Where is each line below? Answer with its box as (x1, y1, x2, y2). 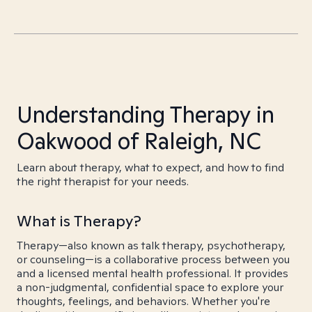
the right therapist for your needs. (17, 174, 189, 189)
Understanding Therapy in (17, 100, 274, 129)
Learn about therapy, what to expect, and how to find (17, 160, 284, 175)
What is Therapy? (17, 211, 141, 231)
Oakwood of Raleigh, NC (17, 126, 261, 155)
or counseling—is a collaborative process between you (17, 252, 290, 267)
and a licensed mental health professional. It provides (17, 266, 288, 281)
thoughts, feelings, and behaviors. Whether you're (17, 294, 270, 309)
